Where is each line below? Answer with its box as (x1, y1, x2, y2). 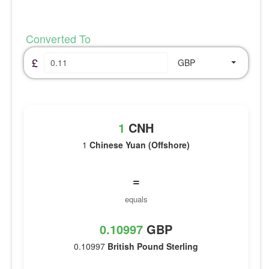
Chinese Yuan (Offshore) (89, 138, 190, 151)
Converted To (23, 30, 91, 46)
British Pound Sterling (107, 240, 198, 252)
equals (124, 193, 148, 205)
